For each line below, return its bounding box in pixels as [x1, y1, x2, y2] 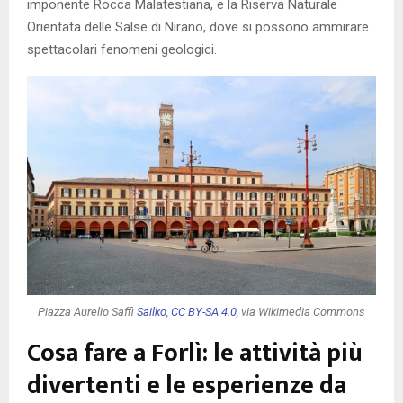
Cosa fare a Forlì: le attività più [27, 332, 363, 375]
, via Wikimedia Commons [237, 304, 365, 318]
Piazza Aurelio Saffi [38, 304, 137, 318]
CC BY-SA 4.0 [171, 304, 237, 318]
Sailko [137, 304, 166, 318]
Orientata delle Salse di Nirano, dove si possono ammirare [27, 19, 369, 36]
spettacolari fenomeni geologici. [27, 41, 217, 58]
